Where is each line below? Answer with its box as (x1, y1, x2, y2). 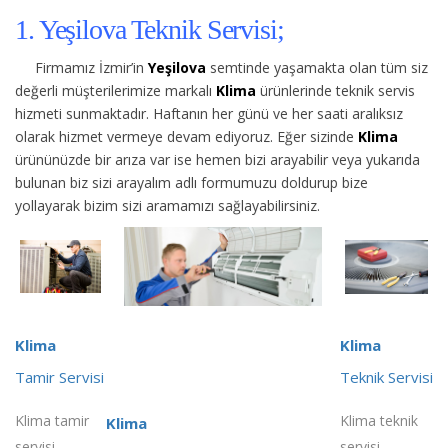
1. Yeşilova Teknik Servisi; (15, 13, 284, 45)
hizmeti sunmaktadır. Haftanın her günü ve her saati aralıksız (15, 103, 403, 123)
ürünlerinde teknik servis (256, 80, 415, 100)
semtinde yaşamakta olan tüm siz (206, 57, 428, 77)
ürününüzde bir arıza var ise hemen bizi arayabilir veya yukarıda (15, 149, 420, 169)
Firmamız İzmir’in (35, 57, 148, 77)
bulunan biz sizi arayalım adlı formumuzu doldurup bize (15, 172, 368, 192)
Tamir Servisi (15, 366, 104, 387)
